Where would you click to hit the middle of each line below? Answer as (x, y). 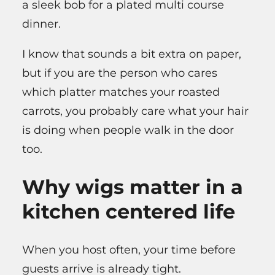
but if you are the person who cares (120, 73)
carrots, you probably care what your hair (135, 111)
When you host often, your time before (129, 250)
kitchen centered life (129, 212)
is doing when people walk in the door (128, 130)
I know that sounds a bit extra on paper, (132, 54)
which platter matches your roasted (121, 92)
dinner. (41, 24)
